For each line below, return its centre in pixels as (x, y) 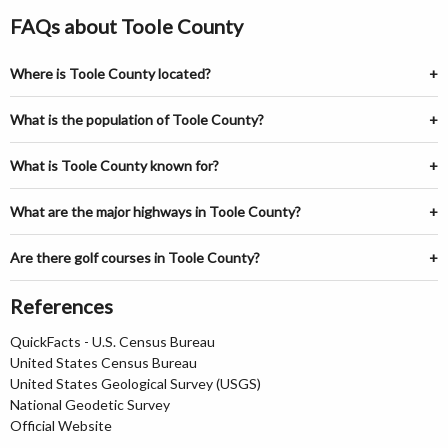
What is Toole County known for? (114, 165)
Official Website (61, 425)
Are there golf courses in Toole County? (135, 257)
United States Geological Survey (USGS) (135, 383)
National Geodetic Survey (90, 404)
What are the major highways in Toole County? (155, 211)
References (61, 306)
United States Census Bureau (103, 362)
